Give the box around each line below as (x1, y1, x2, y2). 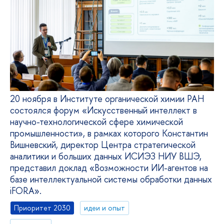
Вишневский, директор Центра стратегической (10, 138, 195, 151)
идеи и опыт (84, 202, 125, 212)
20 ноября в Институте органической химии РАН (10, 92, 204, 105)
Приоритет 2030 (14, 202, 71, 212)
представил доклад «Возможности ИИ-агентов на (10, 161, 208, 174)
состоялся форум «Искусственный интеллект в (10, 104, 197, 117)
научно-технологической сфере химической (10, 115, 183, 128)
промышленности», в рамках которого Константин (10, 127, 208, 140)
